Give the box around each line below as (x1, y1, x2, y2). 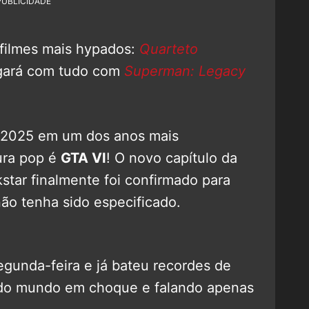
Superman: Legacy (124, 62, 246, 79)
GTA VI (61, 149, 106, 166)
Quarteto (139, 40, 198, 57)
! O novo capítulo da (106, 149, 237, 166)
